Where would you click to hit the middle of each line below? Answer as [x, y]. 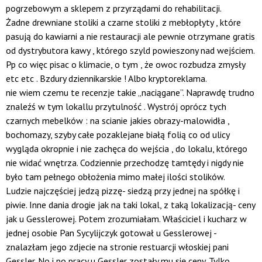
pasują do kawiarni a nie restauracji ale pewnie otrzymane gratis [130, 37]
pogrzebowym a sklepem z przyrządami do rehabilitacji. [114, 8]
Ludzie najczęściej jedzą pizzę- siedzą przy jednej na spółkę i [123, 191]
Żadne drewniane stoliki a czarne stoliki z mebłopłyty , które [123, 23]
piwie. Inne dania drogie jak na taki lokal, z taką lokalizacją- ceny [130, 205]
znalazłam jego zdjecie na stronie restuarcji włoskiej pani [117, 247]
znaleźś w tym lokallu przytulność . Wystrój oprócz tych [116, 107]
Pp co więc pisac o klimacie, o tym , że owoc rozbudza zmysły [125, 65]
